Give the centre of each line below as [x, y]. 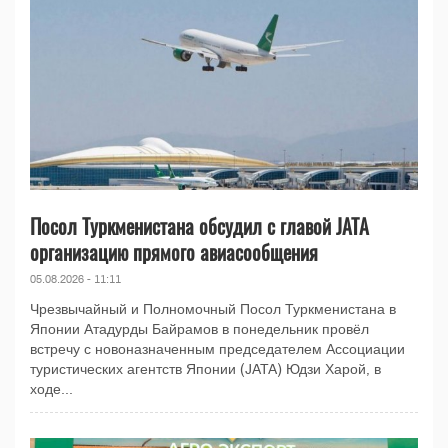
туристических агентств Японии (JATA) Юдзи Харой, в [205, 370]
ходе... [51, 390]
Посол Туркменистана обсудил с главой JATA [199, 226]
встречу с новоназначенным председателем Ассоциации [217, 350]
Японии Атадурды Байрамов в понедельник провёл [199, 330]
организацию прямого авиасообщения [174, 252]
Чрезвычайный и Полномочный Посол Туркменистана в [213, 310]
